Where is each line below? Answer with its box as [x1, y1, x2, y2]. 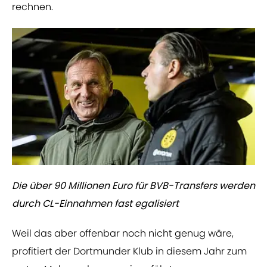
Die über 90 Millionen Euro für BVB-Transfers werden [12, 179, 255, 193]
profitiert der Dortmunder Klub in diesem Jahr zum [12, 244, 247, 259]
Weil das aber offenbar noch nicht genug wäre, [12, 226, 234, 241]
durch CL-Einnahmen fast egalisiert [12, 197, 179, 211]
